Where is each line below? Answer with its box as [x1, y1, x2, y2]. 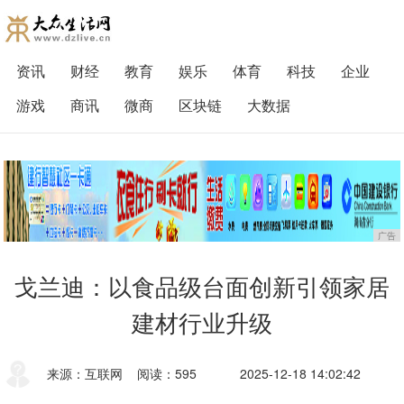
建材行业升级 [132, 306, 272, 339]
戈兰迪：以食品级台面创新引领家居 [14, 270, 390, 303]
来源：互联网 [47, 364, 124, 382]
